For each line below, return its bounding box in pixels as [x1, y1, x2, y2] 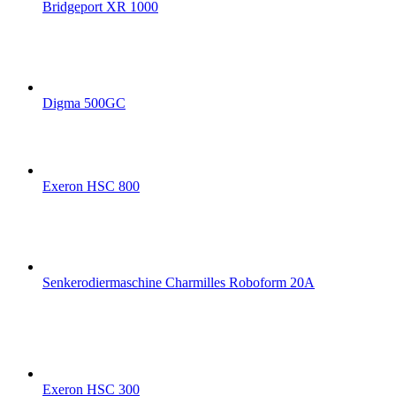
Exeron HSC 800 [42, 179, 140, 194]
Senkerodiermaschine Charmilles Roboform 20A [42, 275, 315, 291]
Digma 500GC [42, 95, 126, 111]
